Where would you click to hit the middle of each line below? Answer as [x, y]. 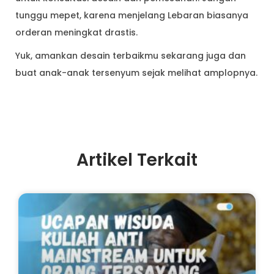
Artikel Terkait [137, 160]
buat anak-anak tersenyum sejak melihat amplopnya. [136, 72]
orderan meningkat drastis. [76, 32]
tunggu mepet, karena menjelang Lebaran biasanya [132, 15]
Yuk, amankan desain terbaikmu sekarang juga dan [131, 55]
